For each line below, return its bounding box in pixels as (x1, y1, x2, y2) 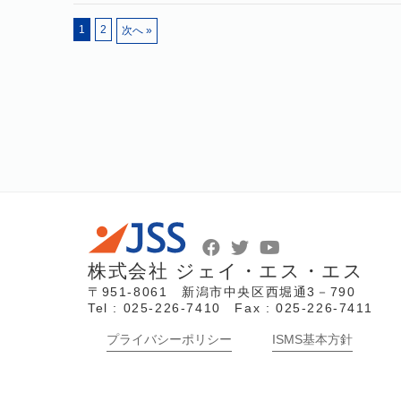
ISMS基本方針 (272, 331, 353, 346)
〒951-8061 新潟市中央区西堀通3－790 (88, 284, 356, 299)
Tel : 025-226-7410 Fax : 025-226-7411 (88, 300, 373, 315)
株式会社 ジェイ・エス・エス (88, 260, 364, 281)
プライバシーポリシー (107, 331, 232, 346)
